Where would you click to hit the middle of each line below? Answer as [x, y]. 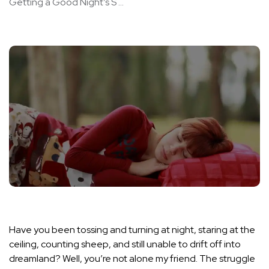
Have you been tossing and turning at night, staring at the [132, 230]
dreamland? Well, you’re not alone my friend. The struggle [132, 259]
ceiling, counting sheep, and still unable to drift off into [125, 244]
